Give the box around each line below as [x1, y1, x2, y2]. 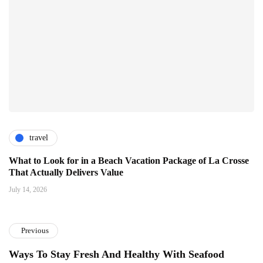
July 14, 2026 [9, 185, 47, 194]
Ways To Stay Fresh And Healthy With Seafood [9, 248, 224, 260]
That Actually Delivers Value [9, 167, 123, 177]
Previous [21, 225, 49, 235]
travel [29, 133, 48, 143]
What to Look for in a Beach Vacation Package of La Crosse [9, 155, 249, 166]
